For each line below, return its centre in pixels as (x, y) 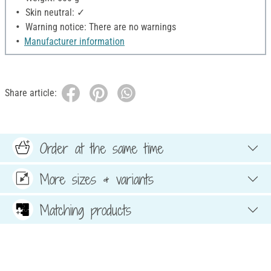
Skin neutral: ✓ (54, 13)
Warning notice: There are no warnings (100, 27)
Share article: (31, 93)
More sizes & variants (97, 179)
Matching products (86, 210)
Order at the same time (102, 148)
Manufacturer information (74, 42)
